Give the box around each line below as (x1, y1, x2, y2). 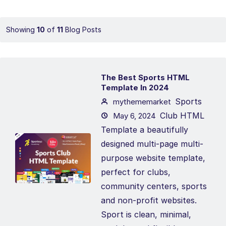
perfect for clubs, (101, 167, 171, 177)
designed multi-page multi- (101, 139, 203, 149)
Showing (6, 25, 37, 34)
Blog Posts (63, 25, 101, 34)
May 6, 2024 (111, 111, 156, 121)
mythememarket (111, 97, 171, 106)
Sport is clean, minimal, (101, 209, 191, 219)
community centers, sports (101, 181, 207, 191)
